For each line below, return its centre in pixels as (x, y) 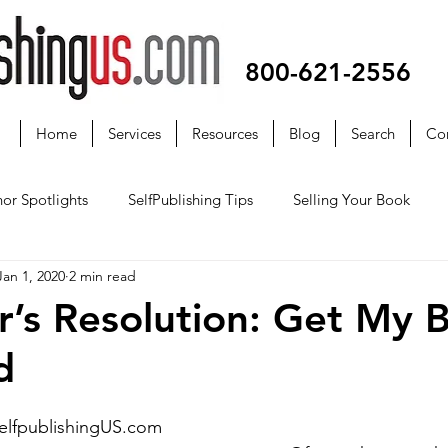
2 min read (102, 276)
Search (373, 133)
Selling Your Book (351, 200)
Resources (225, 133)
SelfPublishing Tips (190, 200)
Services (134, 133)
